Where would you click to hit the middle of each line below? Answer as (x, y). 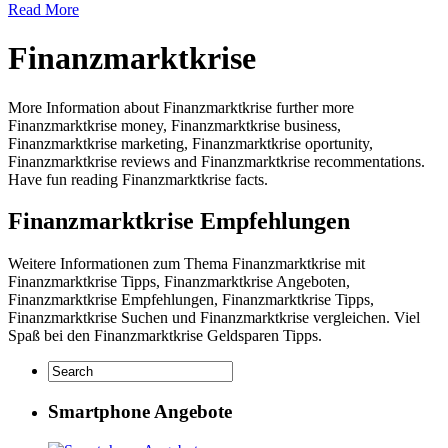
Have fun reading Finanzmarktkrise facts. (138, 179)
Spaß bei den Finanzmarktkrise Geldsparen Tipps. (165, 336)
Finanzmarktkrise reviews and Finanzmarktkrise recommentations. (216, 161)
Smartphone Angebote (140, 412)
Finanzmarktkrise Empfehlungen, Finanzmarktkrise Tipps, (191, 300)
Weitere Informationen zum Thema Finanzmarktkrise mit (186, 264)
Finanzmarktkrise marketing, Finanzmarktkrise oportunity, (190, 143)
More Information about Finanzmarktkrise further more (181, 107)
